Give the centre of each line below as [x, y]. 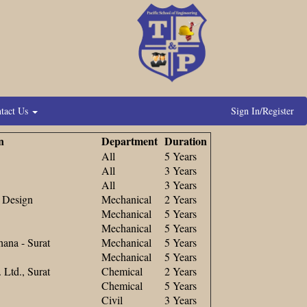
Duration [186, 140]
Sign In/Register [262, 111]
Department [130, 140]
